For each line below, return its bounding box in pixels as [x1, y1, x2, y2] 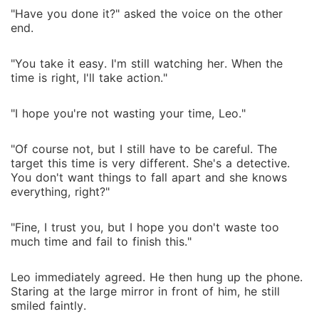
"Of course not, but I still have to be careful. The [11, 142, 277, 156]
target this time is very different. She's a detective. [11, 156, 290, 170]
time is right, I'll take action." [11, 70, 167, 85]
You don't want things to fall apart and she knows [11, 170, 287, 184]
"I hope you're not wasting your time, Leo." [11, 106, 246, 120]
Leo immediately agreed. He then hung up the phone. [11, 270, 303, 284]
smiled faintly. [11, 298, 86, 313]
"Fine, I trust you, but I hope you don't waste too [11, 220, 279, 234]
